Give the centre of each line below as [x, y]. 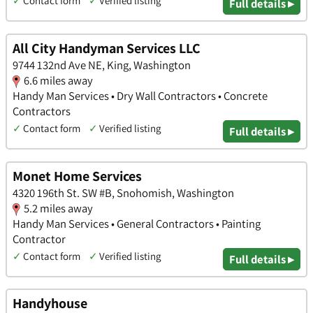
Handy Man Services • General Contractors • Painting [137, 223]
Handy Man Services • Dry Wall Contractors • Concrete [140, 95]
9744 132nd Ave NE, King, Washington [102, 65]
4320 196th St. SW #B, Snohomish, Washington [123, 192]
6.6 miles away [58, 80]
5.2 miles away [58, 208]
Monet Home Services [77, 176]
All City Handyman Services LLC [107, 48]
